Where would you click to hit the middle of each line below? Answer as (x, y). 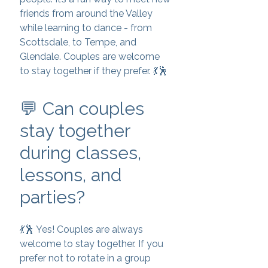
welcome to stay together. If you (92, 244)
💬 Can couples (82, 109)
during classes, (80, 153)
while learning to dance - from (86, 28)
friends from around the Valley (86, 13)
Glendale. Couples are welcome (90, 57)
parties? (52, 197)
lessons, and (71, 175)
